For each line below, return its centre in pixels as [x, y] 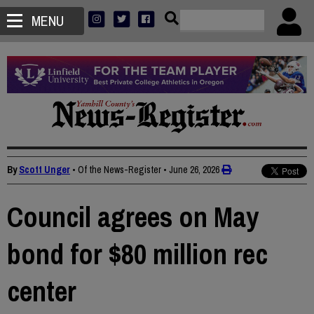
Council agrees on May [133, 217]
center [42, 292]
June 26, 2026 [194, 170]
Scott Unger [45, 170]
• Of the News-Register [117, 170]
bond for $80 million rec [137, 254]
